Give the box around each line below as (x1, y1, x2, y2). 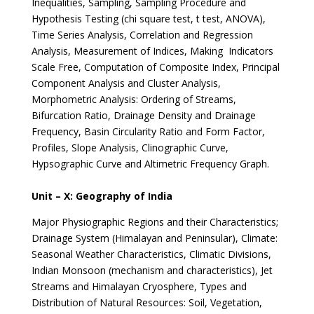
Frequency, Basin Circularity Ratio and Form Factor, (31, 125, 265, 138)
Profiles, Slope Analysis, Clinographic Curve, (31, 141, 228, 154)
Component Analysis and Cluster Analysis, (31, 76, 221, 90)
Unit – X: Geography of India (31, 189, 172, 203)
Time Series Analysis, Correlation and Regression (31, 28, 253, 41)
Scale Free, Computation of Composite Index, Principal (31, 60, 280, 74)
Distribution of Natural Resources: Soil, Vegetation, (31, 296, 262, 309)
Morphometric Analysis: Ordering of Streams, (31, 93, 236, 106)
